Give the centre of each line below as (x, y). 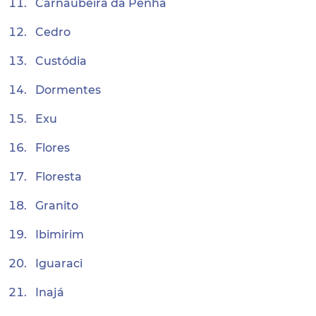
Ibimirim (60, 235)
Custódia (61, 61)
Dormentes (68, 90)
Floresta (59, 177)
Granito (57, 206)
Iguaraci (59, 263)
